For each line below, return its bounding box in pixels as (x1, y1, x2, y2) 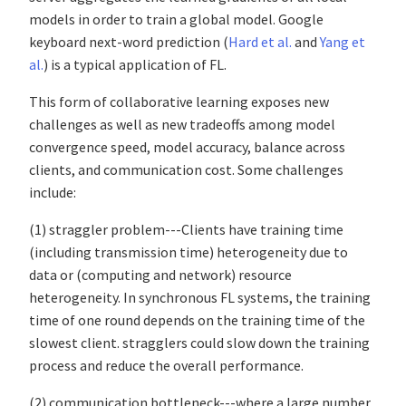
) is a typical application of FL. (43, 55, 227, 74)
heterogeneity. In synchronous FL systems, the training (29, 288, 371, 307)
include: (29, 183, 79, 202)
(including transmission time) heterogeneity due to (29, 243, 348, 262)
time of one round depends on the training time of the (29, 311, 365, 330)
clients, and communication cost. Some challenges (29, 160, 343, 179)
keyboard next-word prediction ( (29, 33, 228, 52)
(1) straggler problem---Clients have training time (29, 220, 343, 239)
